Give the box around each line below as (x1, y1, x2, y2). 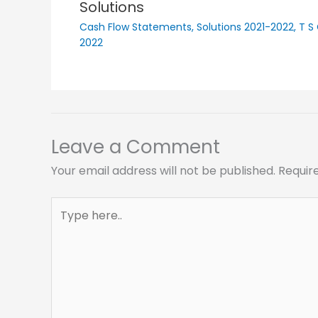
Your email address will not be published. (51, 163, 275, 180)
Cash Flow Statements (79, 20, 192, 35)
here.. (50, 216, 81, 233)
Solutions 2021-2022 (197, 20, 294, 35)
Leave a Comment (51, 134, 220, 160)
